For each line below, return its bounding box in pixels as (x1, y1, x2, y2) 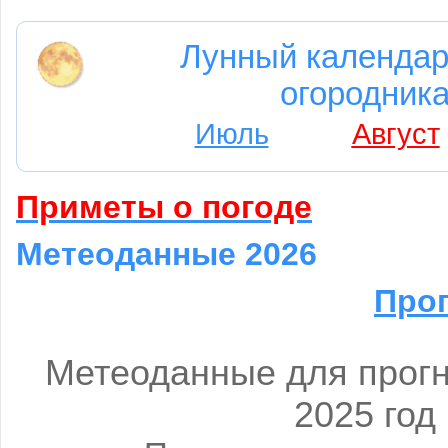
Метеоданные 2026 (16, 236, 317, 272)
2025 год (294, 393, 436, 435)
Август (351, 118, 440, 150)
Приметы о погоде (16, 189, 312, 225)
